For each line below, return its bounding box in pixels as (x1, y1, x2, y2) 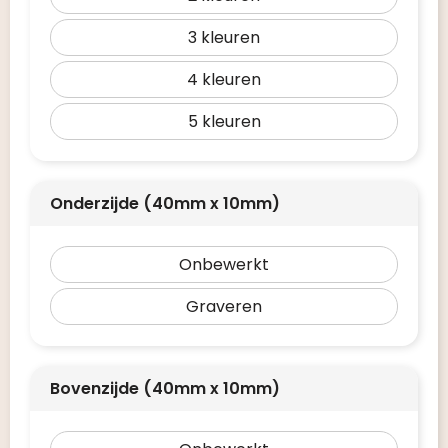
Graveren (186, 295, 262, 318)
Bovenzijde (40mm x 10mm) (50, 377, 280, 400)
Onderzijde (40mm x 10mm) (50, 192, 280, 215)
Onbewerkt (179, 253, 269, 276)
